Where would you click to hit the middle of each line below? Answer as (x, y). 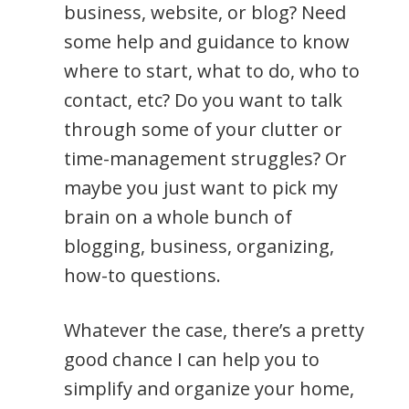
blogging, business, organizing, (199, 246)
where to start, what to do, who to (212, 71)
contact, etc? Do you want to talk (203, 100)
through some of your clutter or (203, 130)
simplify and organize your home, (209, 389)
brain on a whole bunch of (178, 217)
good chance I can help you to (192, 360)
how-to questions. (142, 276)
